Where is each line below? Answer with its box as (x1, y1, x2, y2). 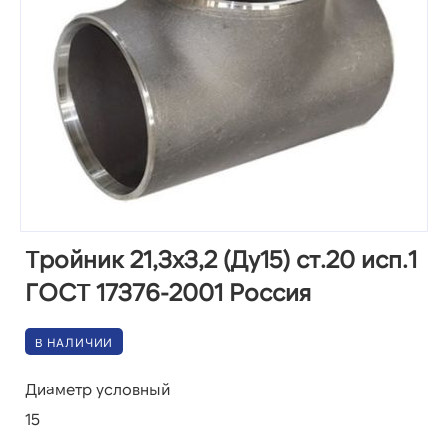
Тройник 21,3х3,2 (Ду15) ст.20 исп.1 (25, 244, 417, 273)
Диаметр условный (25, 379, 171, 399)
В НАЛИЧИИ (35, 334, 114, 349)
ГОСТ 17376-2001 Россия (25, 277, 311, 306)
